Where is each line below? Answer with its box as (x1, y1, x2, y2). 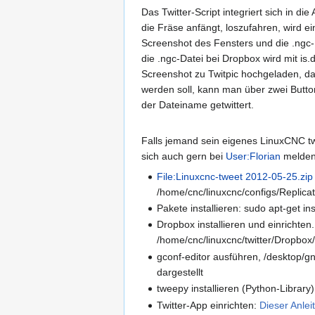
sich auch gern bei (141, 150, 226, 162)
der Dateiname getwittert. (141, 98, 254, 110)
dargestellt (157, 266, 204, 278)
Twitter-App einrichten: (157, 299, 260, 311)
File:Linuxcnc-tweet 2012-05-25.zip (157, 170, 314, 182)
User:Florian (226, 150, 281, 162)
